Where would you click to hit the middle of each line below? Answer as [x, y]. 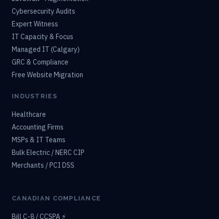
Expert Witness [35, 24]
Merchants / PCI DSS [43, 165]
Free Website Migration [47, 75]
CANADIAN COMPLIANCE [56, 198]
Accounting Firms [38, 127]
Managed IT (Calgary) [46, 50]
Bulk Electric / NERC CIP [48, 153]
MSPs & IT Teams [39, 140]
